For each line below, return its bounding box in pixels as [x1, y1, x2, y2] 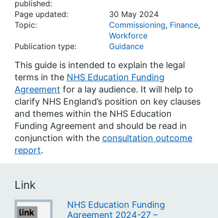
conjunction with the [15, 133, 102, 143]
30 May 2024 [109, 9, 159, 19]
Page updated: [15, 9, 68, 19]
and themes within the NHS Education [15, 109, 172, 119]
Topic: [15, 20, 37, 30]
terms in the [15, 72, 67, 82]
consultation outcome [102, 133, 192, 143]
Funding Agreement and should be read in [15, 121, 187, 131]
